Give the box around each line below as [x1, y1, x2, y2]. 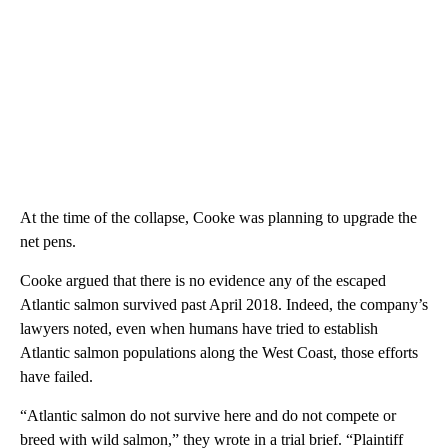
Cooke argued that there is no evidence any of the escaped [20, 271, 386, 289]
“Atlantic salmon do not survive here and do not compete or [20, 406, 396, 424]
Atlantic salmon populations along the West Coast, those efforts [20, 343, 418, 361]
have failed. [20, 367, 93, 385]
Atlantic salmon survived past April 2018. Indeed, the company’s [20, 295, 428, 313]
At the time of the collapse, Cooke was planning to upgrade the [20, 208, 417, 226]
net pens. [20, 232, 76, 250]
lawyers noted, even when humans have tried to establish [20, 319, 378, 337]
